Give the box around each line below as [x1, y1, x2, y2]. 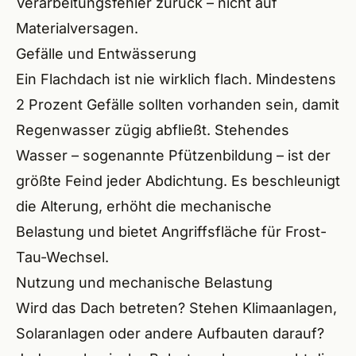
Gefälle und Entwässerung [16, 45, 196, 62]
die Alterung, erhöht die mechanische [16, 198, 272, 215]
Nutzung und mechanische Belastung [16, 274, 273, 291]
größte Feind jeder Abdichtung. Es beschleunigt [16, 172, 340, 189]
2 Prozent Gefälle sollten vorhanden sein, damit [16, 96, 339, 113]
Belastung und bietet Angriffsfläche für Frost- [16, 223, 327, 240]
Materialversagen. [16, 20, 138, 37]
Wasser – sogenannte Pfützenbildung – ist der [16, 147, 331, 164]
